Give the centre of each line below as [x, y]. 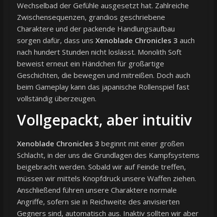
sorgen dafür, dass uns [56, 40]
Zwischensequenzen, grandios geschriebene [91, 17]
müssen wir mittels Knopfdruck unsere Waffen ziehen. [106, 178]
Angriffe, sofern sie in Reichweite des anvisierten [98, 201]
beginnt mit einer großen [141, 143]
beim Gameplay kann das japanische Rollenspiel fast [103, 86]
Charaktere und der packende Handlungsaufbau [96, 28]
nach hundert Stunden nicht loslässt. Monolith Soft [99, 52]
